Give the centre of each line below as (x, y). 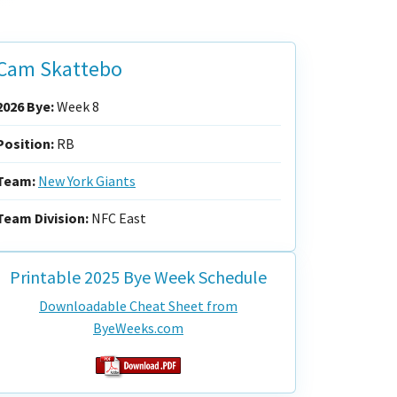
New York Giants (87, 181)
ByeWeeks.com (138, 328)
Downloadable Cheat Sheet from (138, 306)
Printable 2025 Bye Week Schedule (138, 277)
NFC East (117, 218)
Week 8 (77, 106)
